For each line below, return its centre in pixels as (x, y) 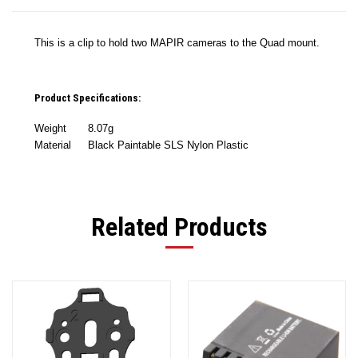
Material (53, 145)
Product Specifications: (88, 97)
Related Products (179, 227)
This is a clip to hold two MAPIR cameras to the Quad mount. (177, 42)
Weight (50, 128)
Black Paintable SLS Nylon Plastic (168, 145)
